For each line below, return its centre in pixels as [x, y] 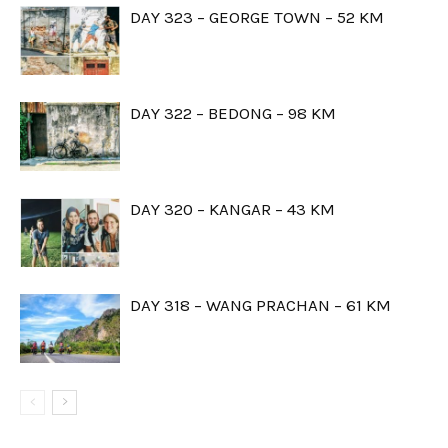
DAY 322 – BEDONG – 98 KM [233, 113]
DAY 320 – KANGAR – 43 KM [232, 209]
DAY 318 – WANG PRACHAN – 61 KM [260, 305]
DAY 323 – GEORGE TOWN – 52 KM [257, 17]
